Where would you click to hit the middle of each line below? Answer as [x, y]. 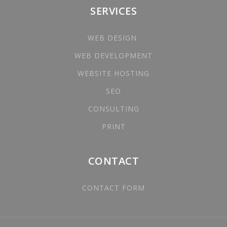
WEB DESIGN [113, 38]
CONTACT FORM [113, 188]
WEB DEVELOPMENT [113, 55]
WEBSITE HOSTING [113, 73]
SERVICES [113, 11]
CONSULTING [113, 109]
